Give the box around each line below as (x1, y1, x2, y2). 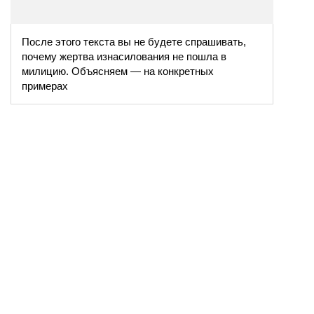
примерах (22, 80, 68, 93)
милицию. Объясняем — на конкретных (22, 65, 214, 78)
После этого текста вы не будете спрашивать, (22, 36, 246, 48)
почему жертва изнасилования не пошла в (22, 50, 226, 63)
